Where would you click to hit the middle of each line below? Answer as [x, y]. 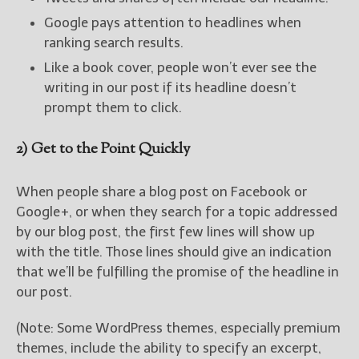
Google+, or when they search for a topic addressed [177, 212]
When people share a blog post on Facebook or [161, 192]
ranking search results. [114, 43]
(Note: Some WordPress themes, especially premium [178, 328]
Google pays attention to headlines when [173, 23]
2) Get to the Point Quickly [103, 150]
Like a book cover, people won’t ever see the [180, 68]
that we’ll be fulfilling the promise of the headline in [177, 272]
